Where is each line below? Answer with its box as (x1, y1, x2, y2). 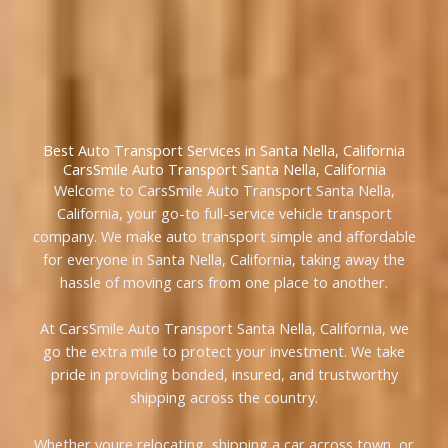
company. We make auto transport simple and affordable (32, 226, 416, 247)
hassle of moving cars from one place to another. (60, 272, 388, 293)
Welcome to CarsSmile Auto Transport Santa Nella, (53, 180, 395, 201)
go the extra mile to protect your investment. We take (43, 341, 405, 362)
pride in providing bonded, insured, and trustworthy (50, 364, 398, 385)
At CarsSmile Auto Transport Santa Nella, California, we (39, 318, 409, 339)
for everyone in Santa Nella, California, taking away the (43, 249, 405, 270)
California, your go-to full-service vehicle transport (56, 203, 392, 224)
